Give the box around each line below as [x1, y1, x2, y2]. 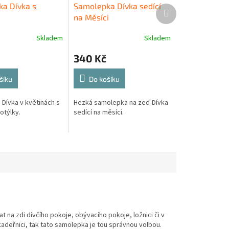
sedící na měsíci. [74, 107, 124, 118]
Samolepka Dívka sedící [74, 1, 162, 11]
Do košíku [89, 75, 120, 84]
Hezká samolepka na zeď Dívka [74, 98, 169, 108]
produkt [168, 12, 193, 23]
